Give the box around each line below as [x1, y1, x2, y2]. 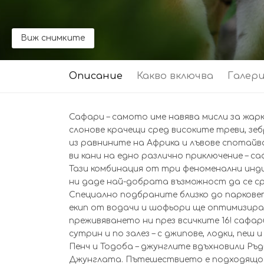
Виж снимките [21, 34, 85, 42]
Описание [69, 71, 123, 81]
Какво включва [137, 71, 213, 81]
